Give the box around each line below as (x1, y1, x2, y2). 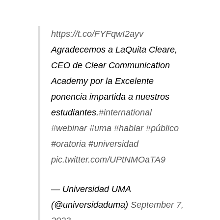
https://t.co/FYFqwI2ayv (51, 29, 143, 39)
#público (145, 123, 179, 134)
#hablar (113, 123, 143, 134)
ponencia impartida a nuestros (51, 92, 169, 102)
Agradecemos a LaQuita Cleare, (51, 45, 177, 55)
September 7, (130, 200, 184, 210)
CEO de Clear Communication (51, 60, 170, 71)
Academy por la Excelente (51, 76, 154, 86)
